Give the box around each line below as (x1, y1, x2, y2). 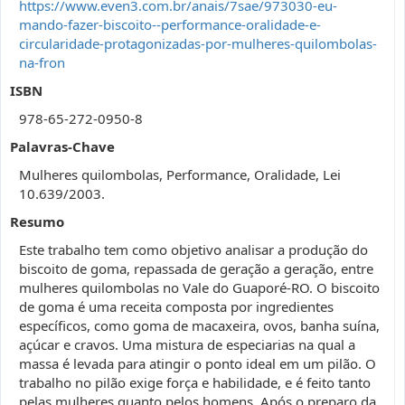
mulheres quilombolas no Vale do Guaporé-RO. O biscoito (19, 278, 380, 297)
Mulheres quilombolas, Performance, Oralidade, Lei (19, 165, 341, 184)
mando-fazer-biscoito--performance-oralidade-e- (19, 15, 321, 33)
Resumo (10, 212, 64, 231)
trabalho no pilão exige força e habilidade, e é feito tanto (19, 373, 371, 391)
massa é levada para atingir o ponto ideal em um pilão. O (19, 354, 376, 372)
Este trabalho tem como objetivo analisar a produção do (19, 240, 368, 259)
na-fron (19, 53, 65, 71)
